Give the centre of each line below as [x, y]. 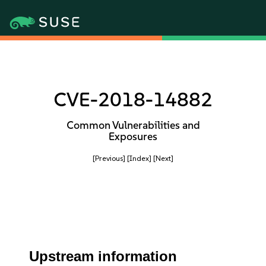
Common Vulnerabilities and [133, 125]
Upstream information [103, 256]
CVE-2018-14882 [133, 99]
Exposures [133, 137]
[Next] [163, 158]
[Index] [139, 158]
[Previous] [109, 158]
